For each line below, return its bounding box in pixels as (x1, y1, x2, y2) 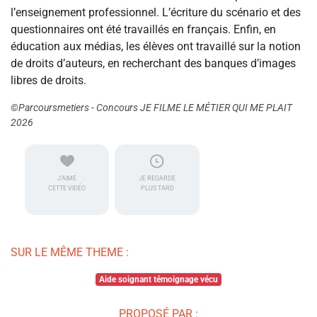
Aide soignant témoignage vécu (99, 275, 218, 285)
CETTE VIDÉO (48, 185, 86, 192)
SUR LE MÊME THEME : (11, 246, 129, 260)
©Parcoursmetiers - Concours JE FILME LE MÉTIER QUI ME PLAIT (11, 102, 292, 114)
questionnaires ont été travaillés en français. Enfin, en (11, 23, 276, 37)
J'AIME (57, 175, 77, 183)
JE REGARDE (139, 175, 176, 183)
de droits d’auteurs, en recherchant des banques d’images (11, 57, 296, 71)
